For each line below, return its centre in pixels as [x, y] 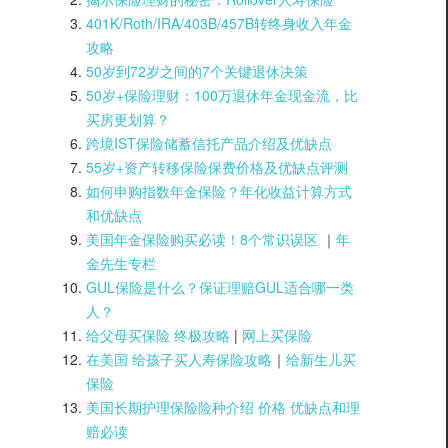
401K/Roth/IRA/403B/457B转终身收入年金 [219, 22]
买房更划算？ [128, 118]
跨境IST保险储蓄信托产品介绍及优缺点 [209, 142]
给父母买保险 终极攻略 [158, 334]
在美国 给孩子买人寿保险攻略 [179, 358]
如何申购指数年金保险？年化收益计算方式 [219, 190]
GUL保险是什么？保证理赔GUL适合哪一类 [220, 286]
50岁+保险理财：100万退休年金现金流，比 [222, 94]
